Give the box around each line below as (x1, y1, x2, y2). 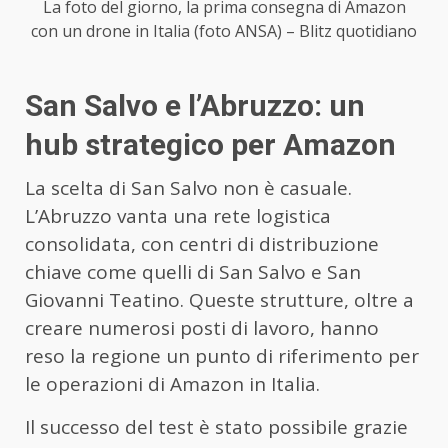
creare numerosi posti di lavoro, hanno (25, 314, 379, 341)
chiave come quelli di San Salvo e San (25, 258, 361, 285)
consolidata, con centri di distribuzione (25, 230, 379, 257)
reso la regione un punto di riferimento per (25, 342, 419, 369)
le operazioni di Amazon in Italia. (25, 370, 320, 397)
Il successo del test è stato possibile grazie (25, 413, 408, 440)
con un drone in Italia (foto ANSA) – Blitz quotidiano (31, 19, 417, 42)
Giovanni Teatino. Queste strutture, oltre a (25, 286, 414, 313)
